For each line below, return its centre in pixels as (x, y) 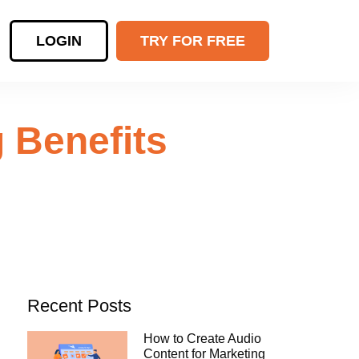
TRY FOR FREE (192, 41)
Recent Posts (79, 306)
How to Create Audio (202, 339)
